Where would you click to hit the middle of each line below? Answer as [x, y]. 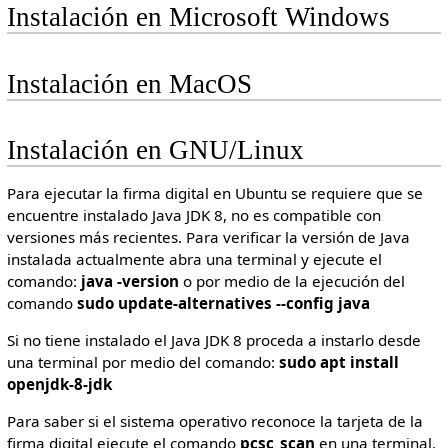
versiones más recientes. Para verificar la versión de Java [208, 237]
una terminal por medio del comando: [142, 362]
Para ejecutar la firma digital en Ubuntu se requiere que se [214, 193]
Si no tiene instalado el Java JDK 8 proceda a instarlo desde [213, 340]
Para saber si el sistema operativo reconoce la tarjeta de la [214, 421]
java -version [129, 281]
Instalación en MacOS [129, 83]
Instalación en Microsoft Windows [198, 17]
